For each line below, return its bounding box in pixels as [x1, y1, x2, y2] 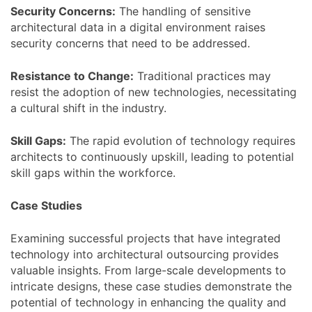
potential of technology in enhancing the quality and [10, 295, 286, 309]
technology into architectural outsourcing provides [10, 247, 279, 261]
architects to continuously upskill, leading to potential [10, 149, 294, 164]
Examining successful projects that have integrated [10, 231, 281, 245]
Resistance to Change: [10, 68, 134, 83]
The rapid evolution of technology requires [66, 133, 295, 148]
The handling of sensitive [116, 3, 251, 18]
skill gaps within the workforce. [10, 165, 175, 180]
